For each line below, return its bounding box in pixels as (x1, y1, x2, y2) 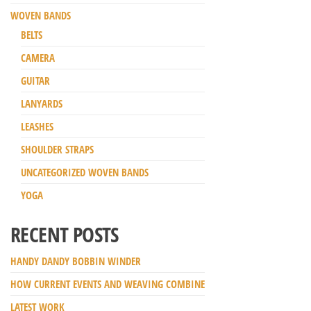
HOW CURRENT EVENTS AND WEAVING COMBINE (10, 277, 205, 292)
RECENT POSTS (10, 220, 119, 249)
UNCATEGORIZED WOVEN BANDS (21, 165, 149, 180)
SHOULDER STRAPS (21, 142, 94, 157)
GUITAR (21, 74, 50, 88)
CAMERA (21, 51, 55, 65)
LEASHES (21, 119, 53, 134)
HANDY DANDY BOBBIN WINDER (10, 254, 141, 269)
